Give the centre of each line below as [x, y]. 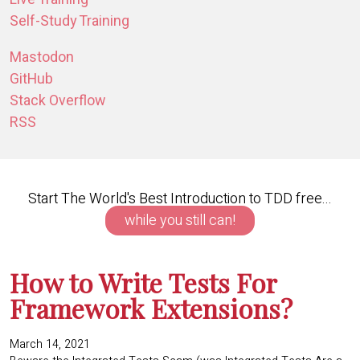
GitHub [31, 80]
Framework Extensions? [151, 309]
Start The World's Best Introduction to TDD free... [180, 199]
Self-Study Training [70, 22]
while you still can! [180, 221]
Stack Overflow [57, 101]
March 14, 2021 [50, 344]
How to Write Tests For [143, 283]
